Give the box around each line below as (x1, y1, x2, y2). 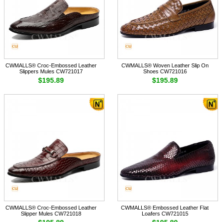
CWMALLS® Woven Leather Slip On (121, 62, 209, 69)
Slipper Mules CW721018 (21, 211, 82, 217)
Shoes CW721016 (143, 68, 187, 75)
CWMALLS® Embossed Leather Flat (121, 205, 209, 211)
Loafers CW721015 (141, 211, 188, 217)
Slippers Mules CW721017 (19, 68, 83, 75)
